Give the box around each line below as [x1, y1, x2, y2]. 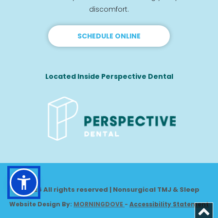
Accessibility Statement [129, 200, 209, 208]
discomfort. [89, 4, 129, 15]
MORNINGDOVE [73, 200, 123, 208]
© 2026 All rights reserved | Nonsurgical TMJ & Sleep [18, 184, 200, 194]
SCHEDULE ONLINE [77, 31, 141, 41]
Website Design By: [9, 200, 73, 208]
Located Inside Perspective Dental [45, 72, 173, 82]
